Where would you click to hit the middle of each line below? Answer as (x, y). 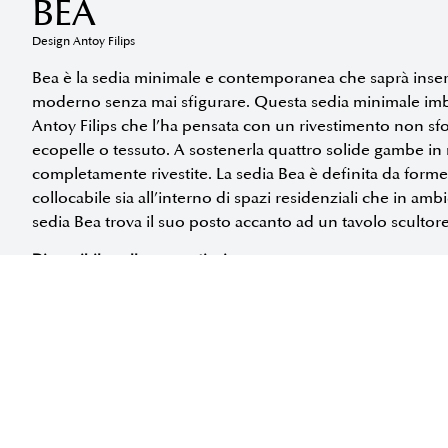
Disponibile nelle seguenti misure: (145, 260)
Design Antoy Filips (83, 42)
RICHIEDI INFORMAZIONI (142, 371)
